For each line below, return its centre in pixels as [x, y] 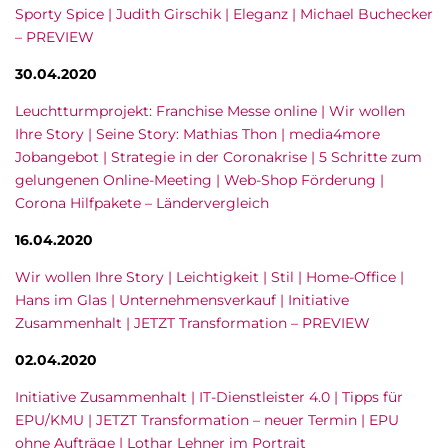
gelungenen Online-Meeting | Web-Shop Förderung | [199, 180]
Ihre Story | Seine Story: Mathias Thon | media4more [197, 134]
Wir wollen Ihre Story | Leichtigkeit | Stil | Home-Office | [209, 277]
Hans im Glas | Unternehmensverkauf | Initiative [182, 300]
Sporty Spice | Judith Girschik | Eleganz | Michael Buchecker [224, 14]
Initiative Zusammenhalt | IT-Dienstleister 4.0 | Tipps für [209, 397]
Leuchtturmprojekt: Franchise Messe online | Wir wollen [210, 111]
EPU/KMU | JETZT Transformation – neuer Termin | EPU [207, 420]
